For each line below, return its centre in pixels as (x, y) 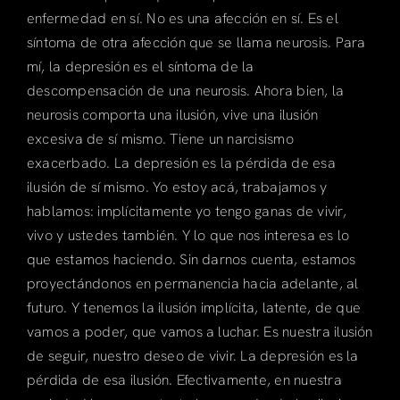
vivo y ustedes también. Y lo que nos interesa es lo (188, 235)
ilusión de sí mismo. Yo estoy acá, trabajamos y (177, 187)
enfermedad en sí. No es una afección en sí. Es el (182, 18)
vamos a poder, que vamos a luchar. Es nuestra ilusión (200, 331)
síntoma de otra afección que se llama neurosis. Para (196, 42)
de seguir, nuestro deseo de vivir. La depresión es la (192, 355)
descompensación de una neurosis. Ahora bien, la (185, 90)
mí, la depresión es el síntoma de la (140, 66)
